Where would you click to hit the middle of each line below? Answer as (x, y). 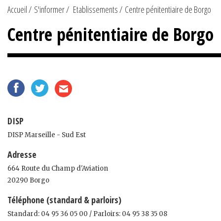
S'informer (49, 9)
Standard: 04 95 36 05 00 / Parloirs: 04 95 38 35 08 (87, 214)
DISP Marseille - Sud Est (47, 135)
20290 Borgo (28, 180)
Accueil (17, 9)
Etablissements (95, 9)
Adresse (22, 154)
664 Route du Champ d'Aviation (58, 168)
